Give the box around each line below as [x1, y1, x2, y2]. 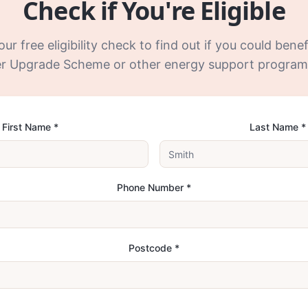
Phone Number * [117, 181, 191, 193]
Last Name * [250, 121, 306, 133]
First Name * [2, 121, 58, 133]
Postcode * [129, 242, 179, 254]
